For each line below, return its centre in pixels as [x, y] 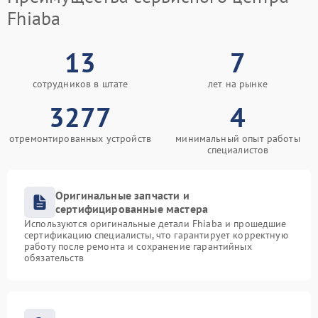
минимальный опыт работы [238, 139]
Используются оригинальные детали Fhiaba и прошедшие [155, 224]
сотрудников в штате [80, 84]
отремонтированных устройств [80, 139]
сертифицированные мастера [132, 209]
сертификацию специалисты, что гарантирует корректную [156, 235]
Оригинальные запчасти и [122, 196]
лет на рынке [238, 84]
